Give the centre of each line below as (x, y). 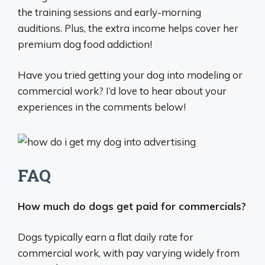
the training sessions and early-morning (109, 12)
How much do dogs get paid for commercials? (132, 206)
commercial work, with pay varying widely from (129, 253)
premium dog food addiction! (85, 44)
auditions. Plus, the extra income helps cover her (128, 28)
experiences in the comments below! (102, 107)
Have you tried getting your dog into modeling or (130, 75)
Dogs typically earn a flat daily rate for (106, 237)
